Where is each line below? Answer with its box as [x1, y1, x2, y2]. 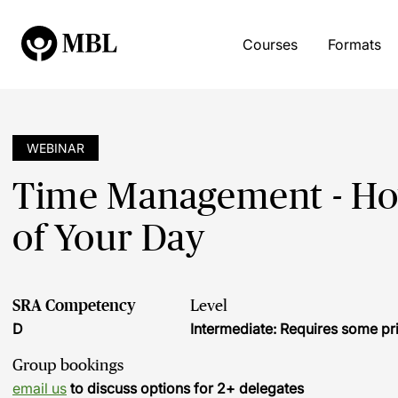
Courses [242, 36, 298, 53]
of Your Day [12, 217, 205, 259]
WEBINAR [27, 140, 84, 155]
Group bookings [12, 356, 123, 374]
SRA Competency [12, 297, 136, 314]
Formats [327, 36, 381, 53]
